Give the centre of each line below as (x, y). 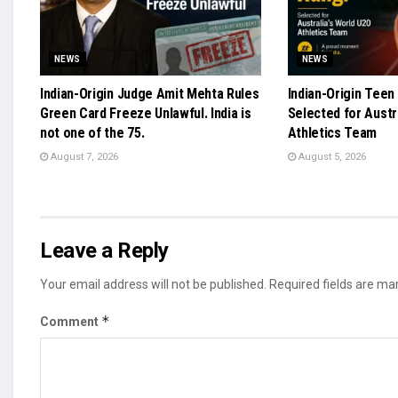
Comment (71, 321)
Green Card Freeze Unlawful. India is (146, 113)
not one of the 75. (92, 132)
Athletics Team (332, 132)
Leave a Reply (104, 250)
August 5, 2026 (330, 156)
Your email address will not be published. (153, 284)
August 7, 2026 (83, 156)
